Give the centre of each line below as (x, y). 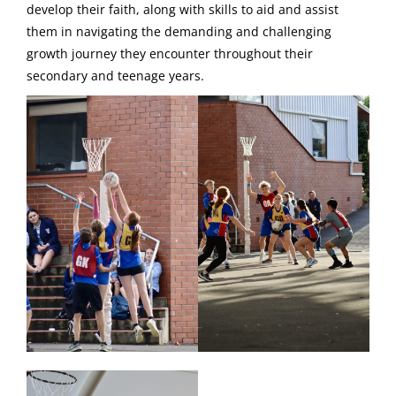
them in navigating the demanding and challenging (179, 31)
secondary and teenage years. (115, 75)
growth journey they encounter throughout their (170, 53)
